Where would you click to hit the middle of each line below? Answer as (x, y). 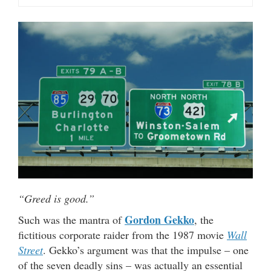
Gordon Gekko (159, 219)
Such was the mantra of (71, 219)
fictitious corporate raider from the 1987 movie (122, 234)
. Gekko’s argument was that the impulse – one (146, 250)
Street (31, 250)
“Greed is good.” (56, 198)
